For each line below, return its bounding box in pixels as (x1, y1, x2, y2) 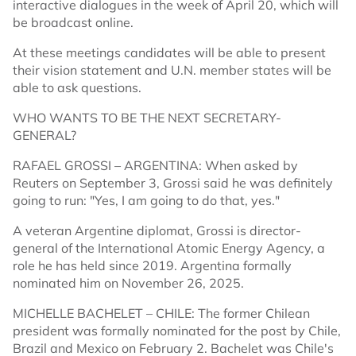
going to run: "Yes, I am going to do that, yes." (13, 192, 280, 209)
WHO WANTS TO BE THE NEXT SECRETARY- (13, 110, 281, 126)
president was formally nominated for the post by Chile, (13, 323, 341, 339)
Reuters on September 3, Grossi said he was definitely (13, 175, 333, 192)
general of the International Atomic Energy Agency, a (13, 240, 325, 257)
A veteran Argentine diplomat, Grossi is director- (13, 222, 301, 239)
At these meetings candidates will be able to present (13, 44, 326, 61)
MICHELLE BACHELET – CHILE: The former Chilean (13, 305, 310, 322)
